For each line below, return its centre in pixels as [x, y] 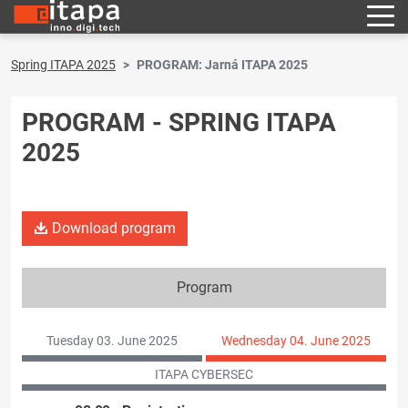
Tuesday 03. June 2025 [112, 340]
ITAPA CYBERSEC [204, 375]
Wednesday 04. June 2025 [296, 340]
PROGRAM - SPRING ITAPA [179, 122]
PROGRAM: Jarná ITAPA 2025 [222, 65]
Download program [112, 228]
